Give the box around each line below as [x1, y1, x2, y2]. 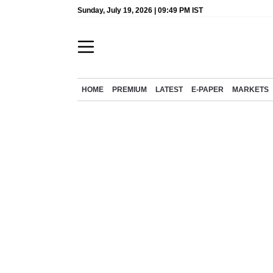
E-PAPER [191, 86, 224, 93]
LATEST [155, 86, 183, 93]
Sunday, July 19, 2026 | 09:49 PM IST [77, 6, 203, 15]
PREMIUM [112, 86, 147, 93]
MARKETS [232, 86, 269, 93]
